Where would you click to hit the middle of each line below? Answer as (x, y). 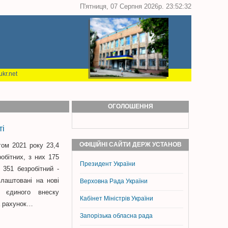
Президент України (108, 164)
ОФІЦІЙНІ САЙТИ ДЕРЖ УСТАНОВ (130, 145)
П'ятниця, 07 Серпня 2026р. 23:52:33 (136, 6)
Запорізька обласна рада (116, 216)
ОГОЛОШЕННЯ (130, 106)
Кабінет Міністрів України (117, 198)
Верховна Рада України (114, 181)
